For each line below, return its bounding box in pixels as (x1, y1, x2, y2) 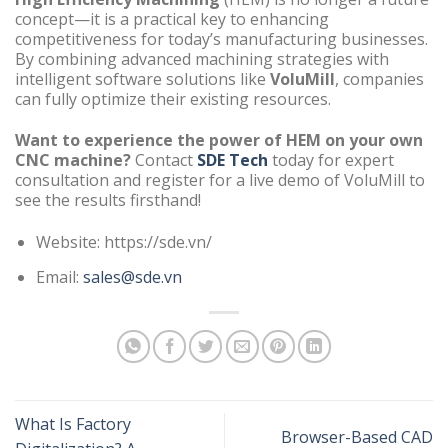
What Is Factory (15, 413, 131, 436)
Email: (35, 265, 83, 288)
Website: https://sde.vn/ (35, 231, 216, 254)
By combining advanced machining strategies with (15, 47, 389, 70)
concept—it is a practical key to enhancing (15, 7, 329, 30)
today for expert (268, 148, 394, 171)
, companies (335, 67, 424, 90)
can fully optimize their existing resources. (15, 87, 331, 110)
